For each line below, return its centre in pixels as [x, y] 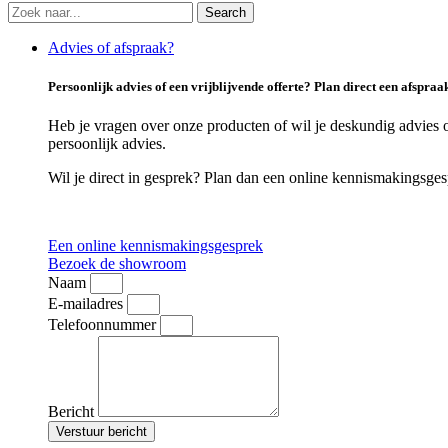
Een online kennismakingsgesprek [155, 246]
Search [225, 12]
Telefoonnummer [104, 325]
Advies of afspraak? [111, 47]
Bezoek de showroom [117, 264]
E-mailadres [87, 304]
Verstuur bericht [101, 432]
